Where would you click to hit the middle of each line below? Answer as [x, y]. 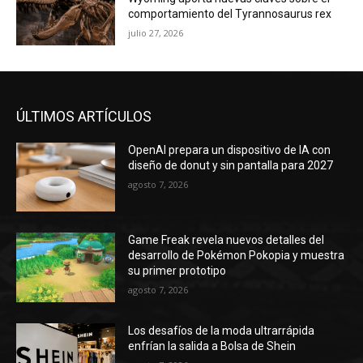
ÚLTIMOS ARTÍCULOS [84, 116]
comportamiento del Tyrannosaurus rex [230, 13]
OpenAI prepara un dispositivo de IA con [230, 149]
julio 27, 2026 [156, 32]
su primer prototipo [177, 271]
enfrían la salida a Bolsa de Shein [212, 346]
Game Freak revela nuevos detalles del [226, 240]
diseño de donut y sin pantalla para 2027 [231, 165]
